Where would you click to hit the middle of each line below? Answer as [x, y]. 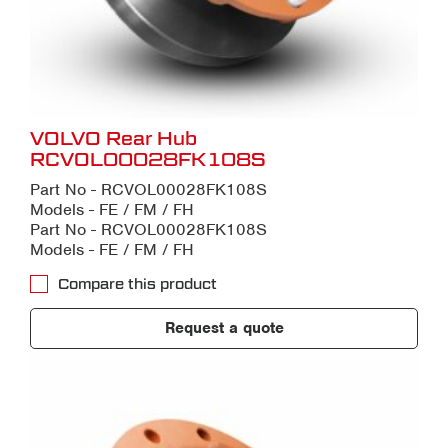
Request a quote [224, 328]
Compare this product [137, 284]
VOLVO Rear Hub [113, 139]
